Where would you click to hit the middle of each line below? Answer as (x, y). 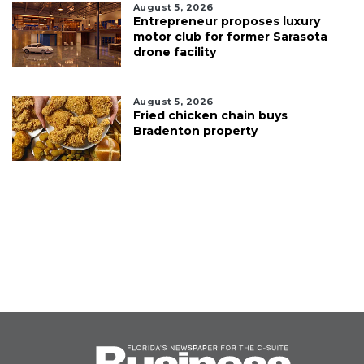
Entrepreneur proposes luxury (226, 22)
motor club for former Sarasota (230, 37)
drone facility (174, 52)
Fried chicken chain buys (210, 116)
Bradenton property (195, 131)
